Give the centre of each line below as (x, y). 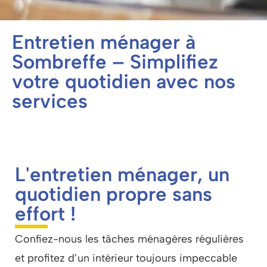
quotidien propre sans (114, 194)
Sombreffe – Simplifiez (115, 62)
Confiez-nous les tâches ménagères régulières (129, 239)
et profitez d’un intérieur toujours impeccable (126, 258)
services (50, 101)
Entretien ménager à (104, 42)
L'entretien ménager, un (122, 175)
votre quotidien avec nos (124, 82)
